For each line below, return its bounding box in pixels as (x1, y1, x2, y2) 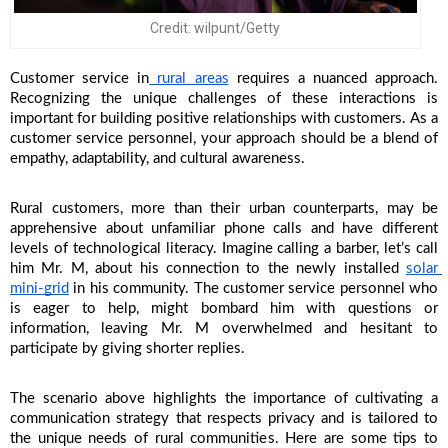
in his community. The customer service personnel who (69, 281, 438, 297)
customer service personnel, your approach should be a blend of (10, 131, 438, 147)
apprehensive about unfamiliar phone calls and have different (10, 221, 438, 237)
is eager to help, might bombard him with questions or (10, 301, 438, 317)
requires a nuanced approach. (228, 71, 438, 87)
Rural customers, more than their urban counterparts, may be (10, 201, 438, 217)
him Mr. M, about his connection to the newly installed (10, 261, 406, 277)
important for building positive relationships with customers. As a (10, 111, 438, 127)
